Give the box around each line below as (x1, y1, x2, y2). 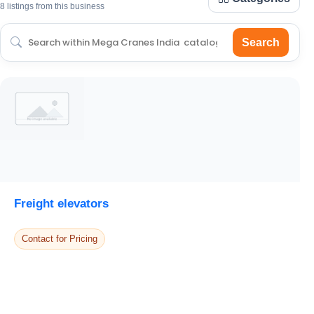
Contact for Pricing (22, 233, 97, 244)
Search (242, 36, 280, 48)
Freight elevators (14, 197, 109, 210)
